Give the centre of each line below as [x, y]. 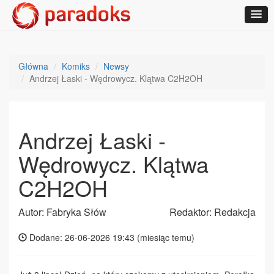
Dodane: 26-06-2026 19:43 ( [83, 237]
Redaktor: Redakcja [213, 212]
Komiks [76, 66]
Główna [33, 66]
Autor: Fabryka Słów [62, 212]
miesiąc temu [166, 237]
